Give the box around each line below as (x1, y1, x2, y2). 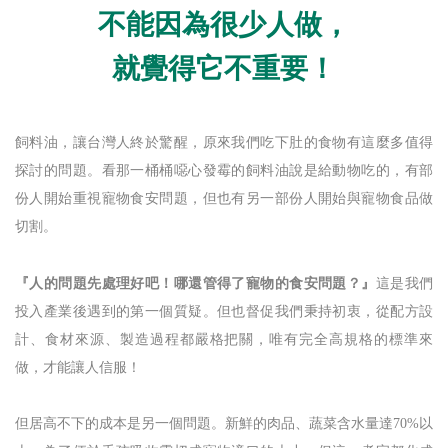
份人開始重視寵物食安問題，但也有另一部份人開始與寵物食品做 (15, 190, 433, 206)
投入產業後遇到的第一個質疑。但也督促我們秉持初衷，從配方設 (15, 303, 433, 319)
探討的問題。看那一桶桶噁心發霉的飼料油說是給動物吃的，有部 (15, 162, 433, 178)
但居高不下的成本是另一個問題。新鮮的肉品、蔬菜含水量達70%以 (15, 415, 433, 431)
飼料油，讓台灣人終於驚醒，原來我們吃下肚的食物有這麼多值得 (15, 134, 433, 150)
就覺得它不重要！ (112, 53, 336, 85)
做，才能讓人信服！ (15, 359, 141, 375)
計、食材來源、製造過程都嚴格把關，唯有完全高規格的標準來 (15, 331, 433, 347)
